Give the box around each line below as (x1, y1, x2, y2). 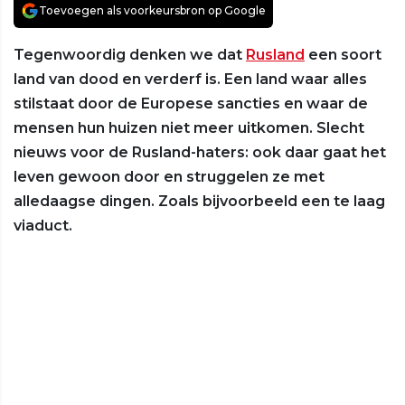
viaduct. (14, 217, 72, 235)
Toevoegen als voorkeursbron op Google (39, 4, 266, 18)
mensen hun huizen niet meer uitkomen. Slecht (14, 119, 364, 137)
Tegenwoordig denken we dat (14, 46, 246, 64)
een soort (305, 46, 381, 64)
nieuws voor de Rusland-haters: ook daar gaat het (14, 144, 386, 162)
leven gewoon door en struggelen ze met (14, 168, 325, 186)
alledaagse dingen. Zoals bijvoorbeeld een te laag (14, 193, 385, 211)
